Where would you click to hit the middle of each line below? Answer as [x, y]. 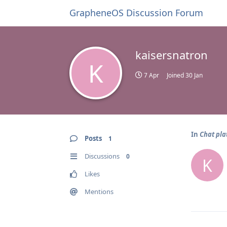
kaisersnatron [172, 55]
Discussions [102, 156]
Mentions [99, 192]
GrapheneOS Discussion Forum [136, 13]
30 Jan [194, 75]
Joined [176, 75]
